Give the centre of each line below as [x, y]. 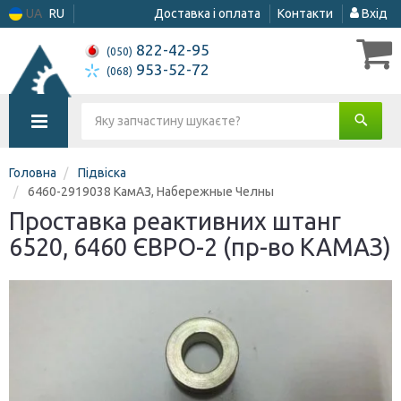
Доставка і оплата [207, 13]
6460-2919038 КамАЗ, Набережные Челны [151, 192]
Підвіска [102, 173]
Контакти [305, 13]
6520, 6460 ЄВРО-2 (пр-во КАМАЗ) [200, 247]
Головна [33, 173]
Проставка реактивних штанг [175, 221]
